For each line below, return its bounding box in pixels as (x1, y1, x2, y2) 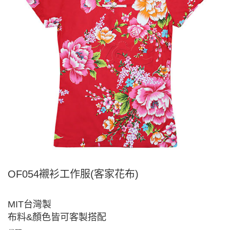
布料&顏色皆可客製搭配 (8, 212, 106, 222)
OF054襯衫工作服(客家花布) (8, 168, 139, 180)
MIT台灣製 (8, 199, 51, 209)
